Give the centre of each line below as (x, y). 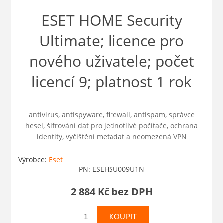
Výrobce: (33, 160)
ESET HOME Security (111, 20)
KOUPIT (123, 217)
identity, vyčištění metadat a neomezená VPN (111, 137)
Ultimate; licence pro (111, 41)
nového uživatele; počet (111, 61)
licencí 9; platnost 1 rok (111, 82)
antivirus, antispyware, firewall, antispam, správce (111, 115)
